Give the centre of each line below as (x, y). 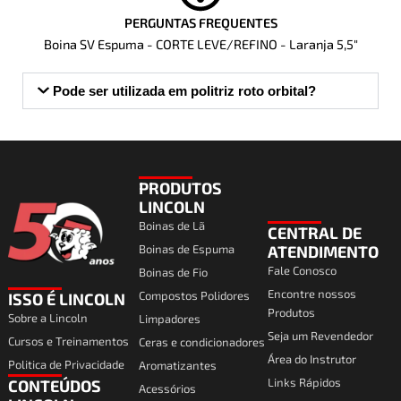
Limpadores (169, 319)
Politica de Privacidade (66, 364)
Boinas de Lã (171, 226)
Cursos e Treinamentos (68, 341)
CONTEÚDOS (55, 386)
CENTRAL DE (314, 233)
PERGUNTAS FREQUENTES (200, 22)
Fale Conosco (302, 270)
